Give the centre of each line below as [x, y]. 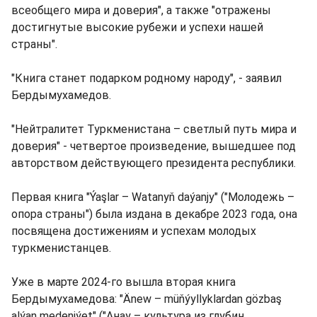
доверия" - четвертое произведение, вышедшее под [154, 146]
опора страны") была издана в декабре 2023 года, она [154, 214]
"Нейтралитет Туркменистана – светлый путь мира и [154, 129]
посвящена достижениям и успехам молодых [134, 231]
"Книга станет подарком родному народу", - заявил [146, 78]
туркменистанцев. [61, 248]
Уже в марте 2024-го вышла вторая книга [123, 282]
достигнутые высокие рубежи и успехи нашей [137, 27]
